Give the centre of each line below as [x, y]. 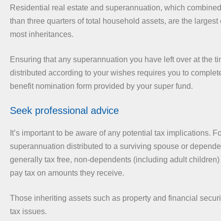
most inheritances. [42, 34]
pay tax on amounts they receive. [67, 173]
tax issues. [28, 211]
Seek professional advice [64, 110]
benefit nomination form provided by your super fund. [101, 86]
